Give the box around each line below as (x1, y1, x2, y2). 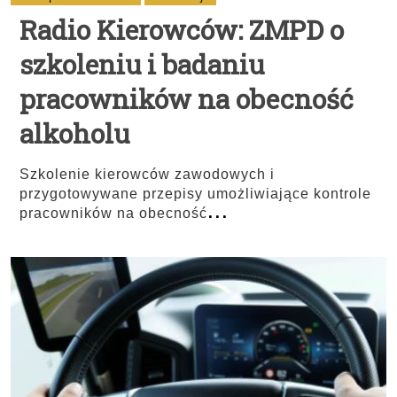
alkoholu (19, 116, 129, 151)
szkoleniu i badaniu (19, 47, 264, 82)
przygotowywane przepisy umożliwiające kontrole (19, 186, 371, 201)
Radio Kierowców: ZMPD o (19, 12, 344, 47)
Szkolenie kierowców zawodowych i (19, 167, 275, 182)
